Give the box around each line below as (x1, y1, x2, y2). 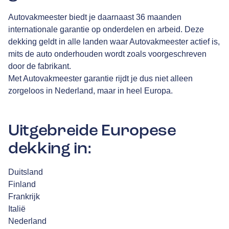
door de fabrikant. (8, 61, 71, 71)
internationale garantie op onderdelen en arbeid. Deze (8, 25, 204, 34)
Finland (8, 180, 36, 189)
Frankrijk (8, 192, 40, 201)
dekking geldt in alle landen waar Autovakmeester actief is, (8, 37, 220, 46)
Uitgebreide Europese (8, 120, 176, 141)
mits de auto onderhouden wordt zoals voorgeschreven (8, 49, 207, 58)
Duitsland (8, 168, 43, 177)
